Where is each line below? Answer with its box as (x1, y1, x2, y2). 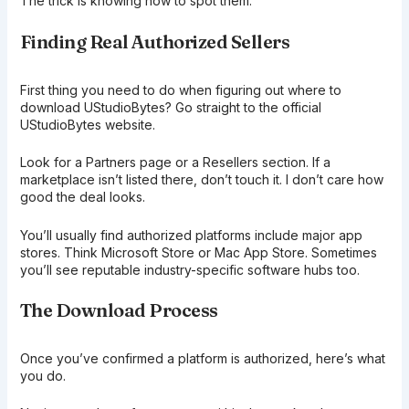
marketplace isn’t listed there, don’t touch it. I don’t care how (19, 172, 383, 188)
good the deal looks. (19, 189, 145, 205)
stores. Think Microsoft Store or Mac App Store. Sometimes (19, 244, 377, 260)
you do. (19, 368, 66, 383)
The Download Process (19, 299, 218, 321)
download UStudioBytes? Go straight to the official (19, 99, 321, 115)
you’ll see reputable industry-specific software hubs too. (19, 261, 360, 278)
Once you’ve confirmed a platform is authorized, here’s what (19, 351, 385, 366)
